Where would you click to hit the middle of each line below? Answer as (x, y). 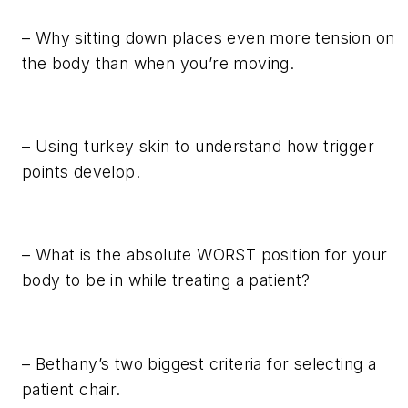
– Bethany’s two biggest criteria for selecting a (199, 363)
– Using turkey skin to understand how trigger (198, 147)
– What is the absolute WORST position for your (205, 255)
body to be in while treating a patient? (166, 280)
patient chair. (71, 389)
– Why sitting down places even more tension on (209, 37)
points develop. (82, 172)
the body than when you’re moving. (158, 63)
